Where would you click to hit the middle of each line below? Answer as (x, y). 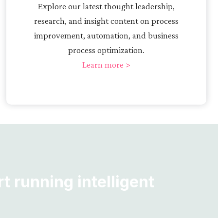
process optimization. (107, 50)
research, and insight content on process (107, 20)
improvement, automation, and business (107, 35)
